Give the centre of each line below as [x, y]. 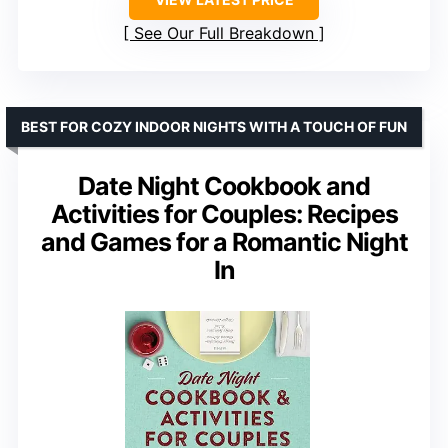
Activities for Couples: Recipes [224, 214]
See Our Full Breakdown [224, 33]
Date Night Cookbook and [224, 186]
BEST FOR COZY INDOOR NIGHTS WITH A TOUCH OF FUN [214, 127]
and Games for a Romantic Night [224, 242]
